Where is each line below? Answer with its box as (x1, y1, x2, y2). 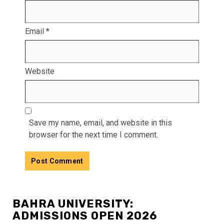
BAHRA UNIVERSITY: (12, 196, 133, 210)
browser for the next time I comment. (29, 129, 158, 139)
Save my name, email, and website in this (29, 117, 172, 127)
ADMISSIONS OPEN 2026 (12, 208, 157, 222)
